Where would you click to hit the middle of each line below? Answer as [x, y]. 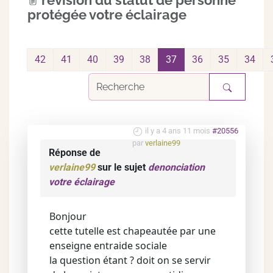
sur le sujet [122, 167]
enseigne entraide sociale [108, 246]
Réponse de [75, 153]
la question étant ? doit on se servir [130, 260]
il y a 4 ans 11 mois [178, 131]
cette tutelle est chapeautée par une [133, 231]
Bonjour [68, 216]
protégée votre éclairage [107, 15]
